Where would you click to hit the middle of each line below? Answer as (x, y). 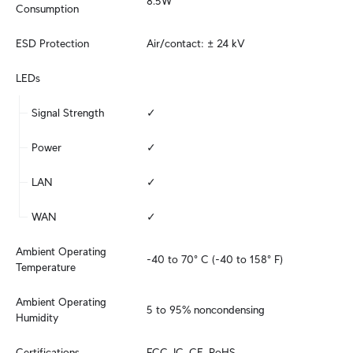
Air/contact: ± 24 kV (196, 43)
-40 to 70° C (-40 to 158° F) (215, 259)
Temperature (46, 267)
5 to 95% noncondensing (206, 310)
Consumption (47, 9)
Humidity (37, 318)
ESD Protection (52, 43)
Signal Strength (68, 113)
